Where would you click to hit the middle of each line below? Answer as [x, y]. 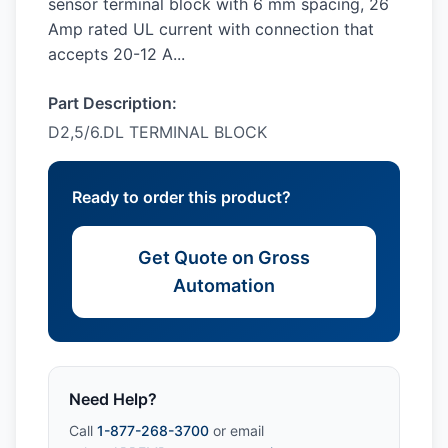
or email [236, 430]
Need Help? [113, 399]
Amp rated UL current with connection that [211, 29]
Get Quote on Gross [224, 257]
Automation [224, 285]
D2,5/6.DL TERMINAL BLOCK [157, 132]
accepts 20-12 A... [116, 54]
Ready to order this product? [181, 197]
